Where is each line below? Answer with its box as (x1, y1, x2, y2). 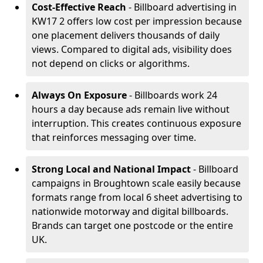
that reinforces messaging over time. (32, 131, 196, 144)
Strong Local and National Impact (32, 163, 191, 176)
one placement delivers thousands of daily (32, 29, 220, 42)
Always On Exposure (32, 89, 127, 102)
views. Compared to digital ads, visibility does (32, 43, 232, 56)
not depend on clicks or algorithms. (32, 57, 190, 70)
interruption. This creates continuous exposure (32, 117, 241, 130)
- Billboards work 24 (127, 89, 217, 102)
